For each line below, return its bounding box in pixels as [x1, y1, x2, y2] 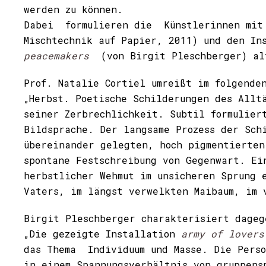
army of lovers [181, 227, 264, 240]
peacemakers [24, 49, 89, 62]
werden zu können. [24, 3, 123, 15]
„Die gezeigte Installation [24, 227, 181, 240]
